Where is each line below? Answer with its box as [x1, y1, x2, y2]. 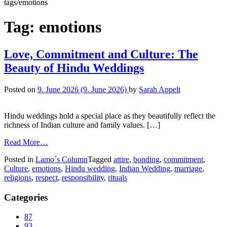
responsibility [62, 173, 104, 182]
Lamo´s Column [35, 155, 88, 164]
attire [113, 155, 129, 164]
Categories [4, 192, 48, 203]
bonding [133, 155, 160, 164]
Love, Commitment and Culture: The [4, 47, 198, 61]
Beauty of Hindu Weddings [4, 61, 144, 74]
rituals [108, 173, 127, 182]
